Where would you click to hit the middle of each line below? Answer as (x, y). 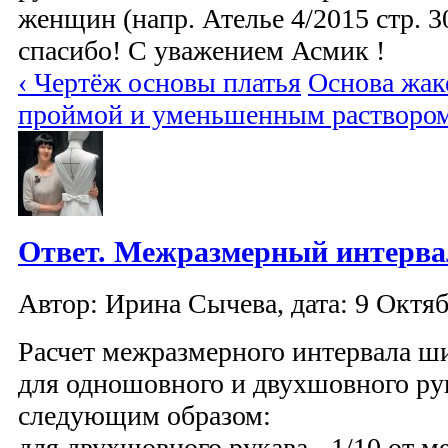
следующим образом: (144, 415)
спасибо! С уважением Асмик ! (201, 51)
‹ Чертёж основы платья (159, 83)
